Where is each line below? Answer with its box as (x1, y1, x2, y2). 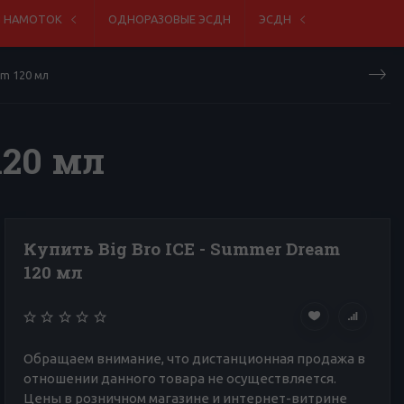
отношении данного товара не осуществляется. (23, 370, 336, 386)
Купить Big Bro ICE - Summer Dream (23, 236, 340, 260)
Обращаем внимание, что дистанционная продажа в (23, 350, 365, 366)
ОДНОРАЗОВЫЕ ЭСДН (108, 13, 231, 26)
